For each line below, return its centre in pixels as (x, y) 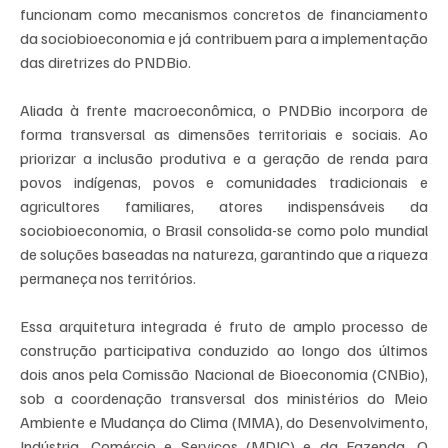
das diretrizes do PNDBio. (106, 62)
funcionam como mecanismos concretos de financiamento (224, 14)
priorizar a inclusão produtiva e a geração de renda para (224, 158)
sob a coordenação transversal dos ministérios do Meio (224, 398)
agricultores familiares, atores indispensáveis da (224, 206)
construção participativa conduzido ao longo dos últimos (224, 350)
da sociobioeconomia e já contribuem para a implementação (224, 38)
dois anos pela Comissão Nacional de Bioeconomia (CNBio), (224, 374)
